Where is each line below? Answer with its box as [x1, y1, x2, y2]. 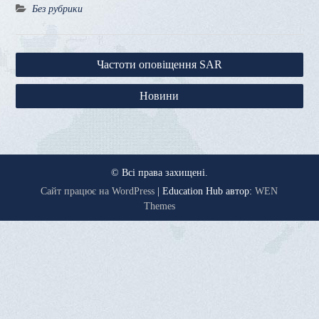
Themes [143, 201, 175, 212]
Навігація [14, 48, 73, 64]
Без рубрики [31, 4, 83, 15]
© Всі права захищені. [110, 167, 208, 179]
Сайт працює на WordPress [41, 186, 155, 197]
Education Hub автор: [162, 186, 256, 197]
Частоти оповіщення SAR [96, 58, 222, 71]
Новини [140, 90, 179, 103]
